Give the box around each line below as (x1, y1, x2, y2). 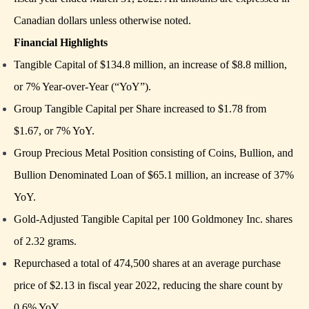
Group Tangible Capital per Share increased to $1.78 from (14, 103, 266, 114)
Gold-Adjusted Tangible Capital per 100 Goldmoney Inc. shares (14, 213, 292, 225)
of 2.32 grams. (14, 235, 77, 247)
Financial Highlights (14, 37, 108, 48)
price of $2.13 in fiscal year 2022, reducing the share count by (14, 279, 283, 291)
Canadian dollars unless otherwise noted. (14, 14, 194, 26)
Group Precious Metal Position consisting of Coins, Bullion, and (14, 147, 293, 159)
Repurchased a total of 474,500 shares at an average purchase (14, 257, 281, 269)
